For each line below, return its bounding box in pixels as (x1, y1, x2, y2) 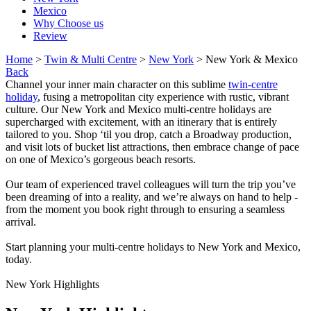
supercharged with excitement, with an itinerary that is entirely (6, 115, 277, 128)
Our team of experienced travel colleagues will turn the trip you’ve (6, 178, 296, 190)
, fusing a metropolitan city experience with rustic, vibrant (37, 90, 289, 103)
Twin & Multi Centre (44, 53, 137, 65)
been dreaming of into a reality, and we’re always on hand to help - (6, 190, 298, 203)
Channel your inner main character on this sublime (6, 78, 228, 90)
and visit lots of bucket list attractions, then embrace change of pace (6, 140, 299, 153)
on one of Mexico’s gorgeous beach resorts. (6, 153, 199, 165)
